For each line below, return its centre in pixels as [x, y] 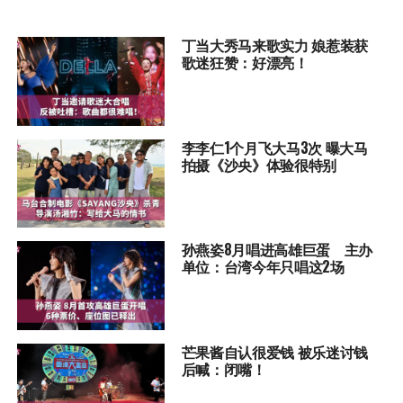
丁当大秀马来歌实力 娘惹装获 [275, 45]
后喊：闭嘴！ [224, 368]
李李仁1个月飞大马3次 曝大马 [274, 147]
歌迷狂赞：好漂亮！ [245, 63]
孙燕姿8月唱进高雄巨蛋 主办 [277, 250]
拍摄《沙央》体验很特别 [259, 164]
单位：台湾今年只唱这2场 [263, 267]
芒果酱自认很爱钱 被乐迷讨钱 [275, 351]
